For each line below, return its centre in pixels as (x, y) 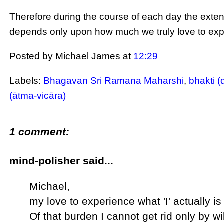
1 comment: (40, 132)
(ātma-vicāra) (38, 96)
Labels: (27, 81)
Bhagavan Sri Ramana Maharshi (114, 81)
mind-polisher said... (62, 161)
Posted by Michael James (66, 56)
